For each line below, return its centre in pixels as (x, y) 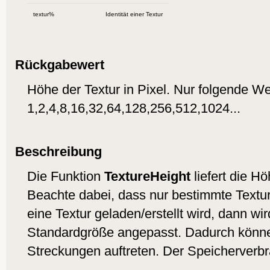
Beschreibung (58, 152)
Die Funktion (66, 177)
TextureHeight (147, 177)
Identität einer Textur (134, 14)
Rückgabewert (60, 65)
